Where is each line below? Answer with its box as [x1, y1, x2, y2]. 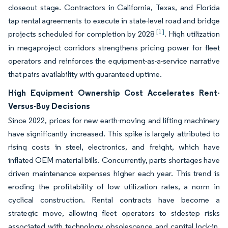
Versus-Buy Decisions [8, 101, 90, 111]
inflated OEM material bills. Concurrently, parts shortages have [8, 155, 220, 165]
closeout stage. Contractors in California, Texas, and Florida [8, 3, 220, 12]
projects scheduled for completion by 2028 [8, 29, 156, 39]
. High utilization [164, 29, 220, 39]
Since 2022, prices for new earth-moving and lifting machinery [8, 116, 220, 125]
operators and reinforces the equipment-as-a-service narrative [8, 56, 220, 66]
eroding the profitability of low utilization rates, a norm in [8, 182, 220, 191]
